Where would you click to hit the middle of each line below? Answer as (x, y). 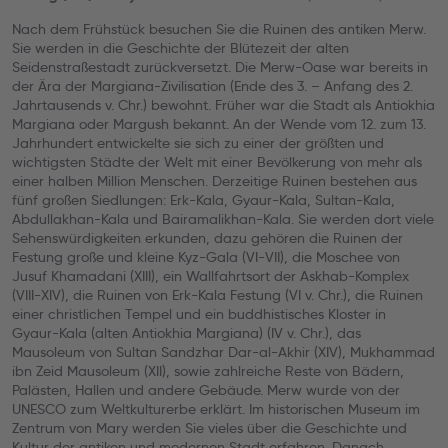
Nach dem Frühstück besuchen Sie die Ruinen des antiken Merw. (219, 29)
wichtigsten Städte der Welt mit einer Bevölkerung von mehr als (217, 162)
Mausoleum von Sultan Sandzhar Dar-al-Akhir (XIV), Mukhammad (223, 352)
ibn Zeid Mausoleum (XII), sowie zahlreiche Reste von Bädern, (208, 371)
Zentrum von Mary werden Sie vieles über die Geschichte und (209, 428)
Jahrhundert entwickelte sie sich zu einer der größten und (198, 143)
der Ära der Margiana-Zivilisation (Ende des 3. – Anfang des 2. (212, 86)
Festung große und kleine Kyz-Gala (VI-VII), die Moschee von (206, 257)
